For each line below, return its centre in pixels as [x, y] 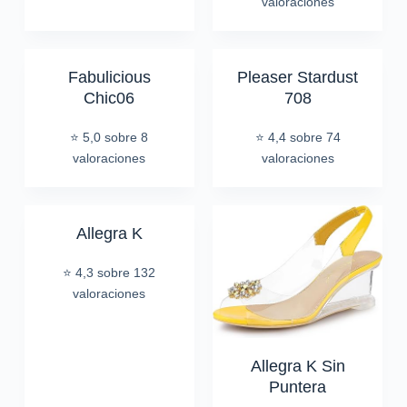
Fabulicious [109, 77]
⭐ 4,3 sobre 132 [109, 273]
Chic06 [109, 98]
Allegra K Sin [298, 366]
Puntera [298, 387]
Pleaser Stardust [298, 77]
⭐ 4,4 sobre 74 [298, 137]
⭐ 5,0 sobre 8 [109, 137]
